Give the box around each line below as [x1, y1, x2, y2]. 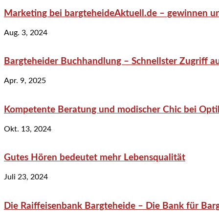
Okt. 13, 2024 [4, 125, 51, 133]
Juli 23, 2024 [4, 173, 48, 181]
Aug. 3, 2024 [4, 28, 47, 37]
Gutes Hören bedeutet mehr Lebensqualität [4, 153, 185, 163]
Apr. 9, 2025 [4, 77, 46, 85]
